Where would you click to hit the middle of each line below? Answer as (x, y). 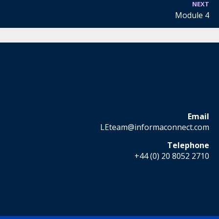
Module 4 (192, 15)
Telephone (188, 145)
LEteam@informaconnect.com (155, 127)
